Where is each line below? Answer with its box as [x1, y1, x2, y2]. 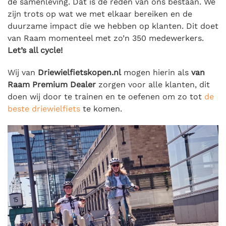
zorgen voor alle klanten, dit [96, 80, 210, 89]
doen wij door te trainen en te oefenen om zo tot [8, 92, 204, 101]
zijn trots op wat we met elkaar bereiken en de [8, 9, 192, 19]
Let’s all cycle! [8, 45, 65, 55]
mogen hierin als [124, 68, 191, 77]
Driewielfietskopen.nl [38, 68, 124, 77]
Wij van [8, 68, 38, 77]
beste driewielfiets [8, 104, 80, 114]
